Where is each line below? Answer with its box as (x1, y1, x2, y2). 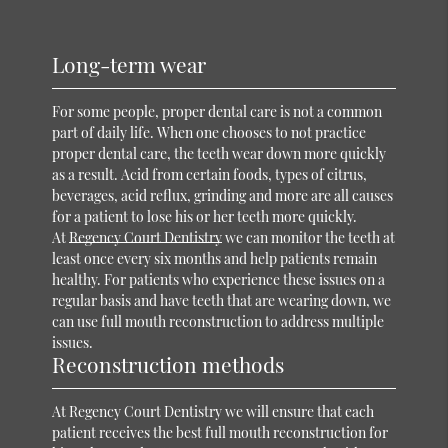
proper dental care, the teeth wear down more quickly (52, 143, 387, 163)
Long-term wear (52, 49, 207, 78)
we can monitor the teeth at (222, 227, 396, 247)
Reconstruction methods (52, 349, 285, 378)
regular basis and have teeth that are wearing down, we (52, 290, 392, 310)
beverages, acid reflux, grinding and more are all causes (52, 185, 394, 205)
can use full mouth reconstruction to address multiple (52, 311, 385, 331)
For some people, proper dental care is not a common (52, 101, 383, 121)
